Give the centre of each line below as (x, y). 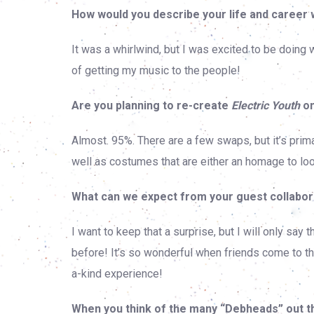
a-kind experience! (117, 274)
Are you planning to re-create (151, 105)
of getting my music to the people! (156, 70)
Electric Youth (266, 105)
